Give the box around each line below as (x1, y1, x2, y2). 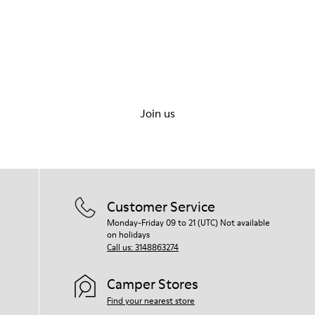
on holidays (107, 228, 150, 240)
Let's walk (94, 16, 221, 56)
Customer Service (107, 196, 215, 217)
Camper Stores (107, 274, 198, 294)
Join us (139, 105, 175, 121)
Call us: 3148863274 (107, 240, 179, 253)
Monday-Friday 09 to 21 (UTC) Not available (107, 216, 270, 229)
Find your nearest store (107, 294, 195, 307)
